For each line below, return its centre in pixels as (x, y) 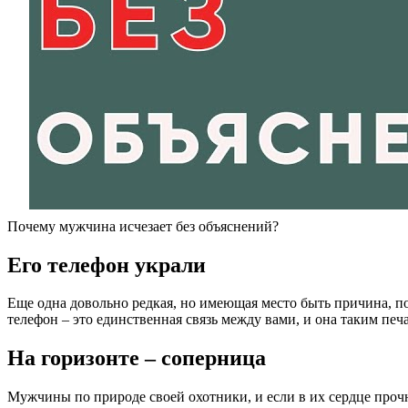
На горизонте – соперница (137, 358)
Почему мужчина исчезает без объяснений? (143, 226)
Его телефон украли (107, 265)
